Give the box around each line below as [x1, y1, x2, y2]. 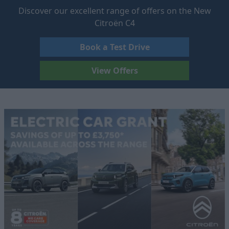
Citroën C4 [94, 17, 135, 29]
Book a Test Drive [79, 41, 150, 53]
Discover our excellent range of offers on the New [18, 5, 211, 17]
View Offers [91, 65, 138, 77]
